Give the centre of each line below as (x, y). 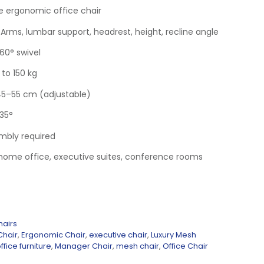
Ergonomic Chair (53, 235)
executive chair (118, 235)
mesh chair (138, 246)
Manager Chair (84, 246)
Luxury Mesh (174, 235)
